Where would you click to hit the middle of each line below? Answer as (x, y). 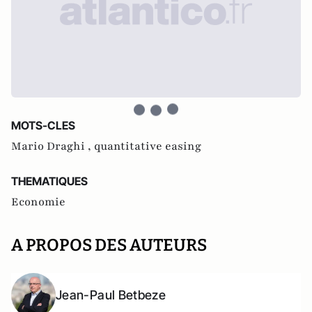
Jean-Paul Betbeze (111, 295)
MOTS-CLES (43, 125)
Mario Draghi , (53, 146)
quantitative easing (148, 146)
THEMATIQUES (49, 181)
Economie (38, 202)
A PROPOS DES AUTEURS (109, 245)
